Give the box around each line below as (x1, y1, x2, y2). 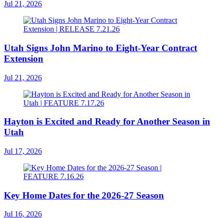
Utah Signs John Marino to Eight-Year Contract (4, 42, 197, 53)
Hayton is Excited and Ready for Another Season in (4, 116, 210, 127)
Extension (4, 53, 43, 64)
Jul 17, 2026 (4, 147, 42, 156)
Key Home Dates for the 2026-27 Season (4, 190, 164, 200)
